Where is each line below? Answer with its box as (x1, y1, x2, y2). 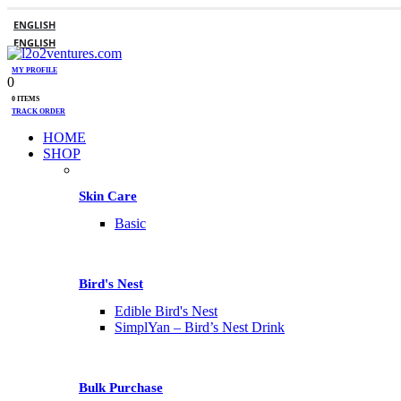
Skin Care (79, 189, 137, 204)
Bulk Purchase (79, 380, 163, 396)
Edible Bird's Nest (115, 303, 218, 319)
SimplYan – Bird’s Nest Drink (115, 319, 285, 335)
